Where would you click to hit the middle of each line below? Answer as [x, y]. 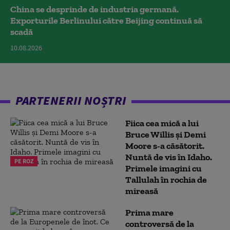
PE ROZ [24, 161]
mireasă [142, 191]
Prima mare [149, 212]
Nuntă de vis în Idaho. [169, 157]
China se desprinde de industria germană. [94, 9]
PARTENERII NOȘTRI [71, 100]
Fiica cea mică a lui [162, 123]
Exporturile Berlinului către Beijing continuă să [106, 20]
